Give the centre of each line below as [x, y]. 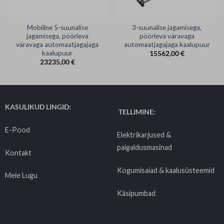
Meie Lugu [21, 175]
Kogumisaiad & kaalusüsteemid [165, 170]
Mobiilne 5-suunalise [57, 27]
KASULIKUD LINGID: [38, 106]
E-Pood [17, 129]
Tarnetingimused [31, 198]
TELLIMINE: [136, 112]
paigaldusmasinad [144, 147]
